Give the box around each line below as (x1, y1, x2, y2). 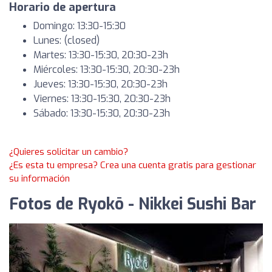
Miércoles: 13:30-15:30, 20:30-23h (33, 63, 180, 76)
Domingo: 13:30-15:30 (33, 19, 126, 32)
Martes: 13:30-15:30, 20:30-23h (33, 49, 168, 61)
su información (9, 172, 70, 185)
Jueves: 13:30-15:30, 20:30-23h (33, 78, 168, 90)
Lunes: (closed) (33, 34, 100, 47)
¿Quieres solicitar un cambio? (9, 146, 128, 158)
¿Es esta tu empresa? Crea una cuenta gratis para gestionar (9, 159, 256, 171)
